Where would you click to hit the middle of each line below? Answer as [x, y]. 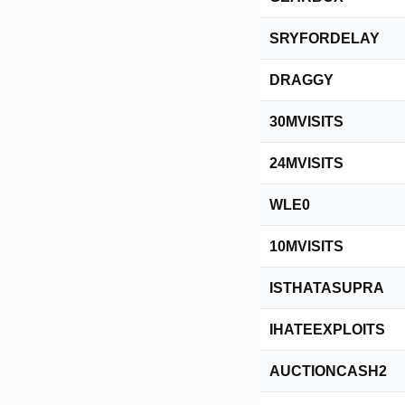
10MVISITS [306, 246]
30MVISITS [306, 122]
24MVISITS [306, 163]
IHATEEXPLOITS [327, 330]
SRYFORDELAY [325, 38]
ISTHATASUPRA [327, 288]
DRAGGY [301, 80]
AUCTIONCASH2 [328, 371]
